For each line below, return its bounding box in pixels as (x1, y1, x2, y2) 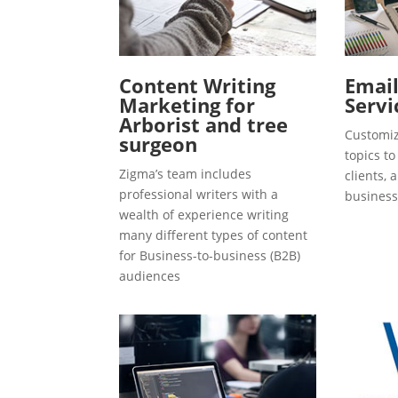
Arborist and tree (119, 111, 289, 139)
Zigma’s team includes (119, 165, 252, 183)
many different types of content (119, 227, 308, 244)
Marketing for (119, 92, 256, 119)
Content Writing (119, 72, 276, 99)
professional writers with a (119, 186, 279, 203)
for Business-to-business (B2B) (119, 247, 301, 265)
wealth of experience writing (119, 206, 290, 224)
